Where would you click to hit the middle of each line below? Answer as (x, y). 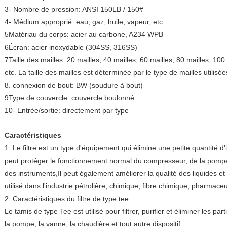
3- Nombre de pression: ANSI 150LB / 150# (74, 9)
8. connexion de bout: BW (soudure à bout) (74, 85)
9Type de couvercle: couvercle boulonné (69, 98)
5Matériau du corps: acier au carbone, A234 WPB (84, 34)
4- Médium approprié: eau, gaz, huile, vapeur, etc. (85, 22)
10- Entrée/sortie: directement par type (67, 110)
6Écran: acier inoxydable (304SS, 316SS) (71, 47)
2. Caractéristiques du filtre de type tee (67, 199)
